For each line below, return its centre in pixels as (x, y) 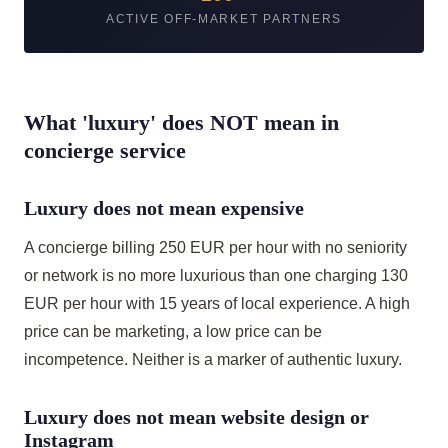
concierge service (105, 150)
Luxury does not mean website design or (196, 417)
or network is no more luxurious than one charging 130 (216, 275)
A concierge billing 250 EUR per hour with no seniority (215, 247)
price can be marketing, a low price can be (173, 331)
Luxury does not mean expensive (164, 208)
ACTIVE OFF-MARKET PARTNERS (224, 19)
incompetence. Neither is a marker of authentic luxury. (213, 359)
